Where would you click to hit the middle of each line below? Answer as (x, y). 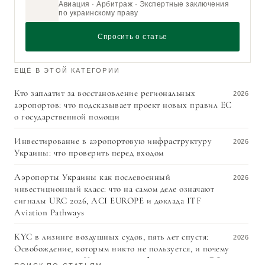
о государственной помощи (67, 117)
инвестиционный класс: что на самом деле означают (114, 189)
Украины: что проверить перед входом (89, 153)
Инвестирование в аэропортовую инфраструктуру (113, 141)
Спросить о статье (132, 37)
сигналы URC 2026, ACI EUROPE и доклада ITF (108, 201)
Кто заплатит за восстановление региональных (105, 93)
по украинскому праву (98, 13)
